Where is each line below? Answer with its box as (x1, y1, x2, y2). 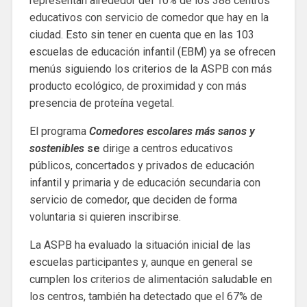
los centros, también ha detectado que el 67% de (29, 290, 262, 304)
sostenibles (29, 142, 84, 156)
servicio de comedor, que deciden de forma (29, 193, 237, 207)
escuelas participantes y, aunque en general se (29, 256, 253, 269)
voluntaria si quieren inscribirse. (29, 210, 181, 224)
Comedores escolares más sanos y (88, 125, 255, 138)
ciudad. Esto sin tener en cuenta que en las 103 (29, 28, 254, 42)
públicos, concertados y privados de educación (29, 159, 254, 173)
